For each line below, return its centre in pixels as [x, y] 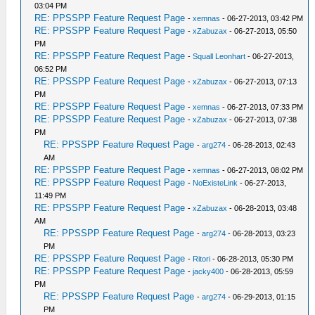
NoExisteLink [216, 183]
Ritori [202, 259]
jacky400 [208, 271]
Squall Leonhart [219, 56]
